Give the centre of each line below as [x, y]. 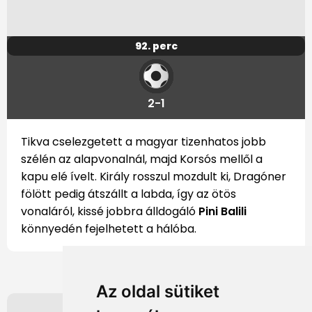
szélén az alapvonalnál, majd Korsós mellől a [142, 159]
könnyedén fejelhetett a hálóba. [109, 229]
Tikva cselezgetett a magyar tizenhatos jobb [143, 142]
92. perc [156, 46]
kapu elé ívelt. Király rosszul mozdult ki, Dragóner [154, 177]
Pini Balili [223, 212]
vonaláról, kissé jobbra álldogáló [110, 212]
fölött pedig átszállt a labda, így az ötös [128, 194]
